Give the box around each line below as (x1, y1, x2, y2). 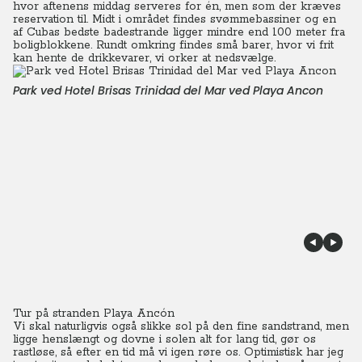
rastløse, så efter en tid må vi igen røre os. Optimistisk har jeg (13, 345, 343, 360)
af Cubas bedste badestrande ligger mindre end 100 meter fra (13, 25, 345, 40)
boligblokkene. (13, 38, 92, 53)
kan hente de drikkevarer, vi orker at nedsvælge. (13, 51, 276, 65)
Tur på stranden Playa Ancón (13, 306, 175, 321)
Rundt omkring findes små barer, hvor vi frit (96, 38, 334, 53)
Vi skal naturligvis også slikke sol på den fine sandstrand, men (13, 319, 349, 334)
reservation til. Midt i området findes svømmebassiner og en (13, 12, 336, 27)
